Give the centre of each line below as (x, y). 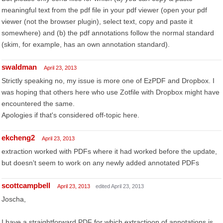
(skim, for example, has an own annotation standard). (86, 44)
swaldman (19, 67)
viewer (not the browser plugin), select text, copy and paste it (97, 21)
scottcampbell (26, 185)
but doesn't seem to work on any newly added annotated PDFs (100, 163)
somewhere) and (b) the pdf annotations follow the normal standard (108, 33)
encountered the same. (38, 104)
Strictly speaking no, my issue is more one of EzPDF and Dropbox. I (108, 81)
